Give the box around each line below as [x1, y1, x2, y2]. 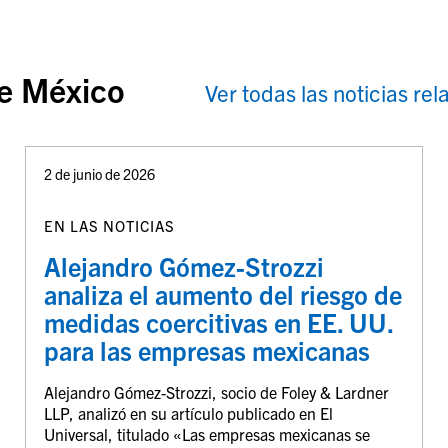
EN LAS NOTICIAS [43, 216, 175, 236]
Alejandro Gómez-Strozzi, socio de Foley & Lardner [43, 382, 389, 403]
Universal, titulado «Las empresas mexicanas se [43, 424, 370, 445]
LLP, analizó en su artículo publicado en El [43, 403, 333, 424]
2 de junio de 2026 [43, 164, 155, 183]
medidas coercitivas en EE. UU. [43, 306, 393, 339]
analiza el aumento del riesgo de [43, 278, 402, 311]
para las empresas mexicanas [43, 334, 370, 367]
